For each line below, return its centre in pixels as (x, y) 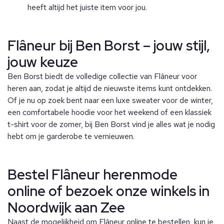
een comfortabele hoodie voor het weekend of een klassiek (109, 112)
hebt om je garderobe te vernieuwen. (71, 136)
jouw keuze (43, 62)
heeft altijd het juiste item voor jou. (87, 7)
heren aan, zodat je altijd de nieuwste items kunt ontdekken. (110, 88)
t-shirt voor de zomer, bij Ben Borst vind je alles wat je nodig (111, 124)
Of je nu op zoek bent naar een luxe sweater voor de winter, (110, 100)
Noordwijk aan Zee (66, 208)
